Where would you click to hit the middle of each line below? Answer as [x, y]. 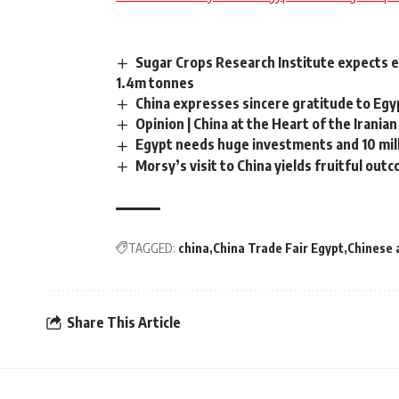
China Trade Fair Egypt [278, 248]
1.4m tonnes [155, 83]
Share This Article [124, 323]
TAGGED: [152, 248]
